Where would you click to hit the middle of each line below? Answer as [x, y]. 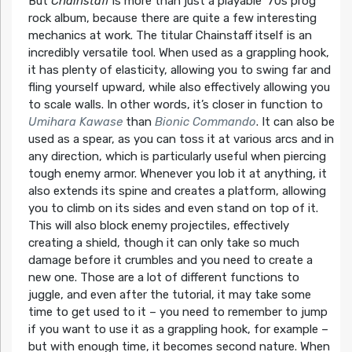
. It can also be [295, 122]
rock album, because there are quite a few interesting [172, 18]
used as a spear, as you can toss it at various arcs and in [181, 139]
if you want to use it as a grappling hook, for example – [178, 330]
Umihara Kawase [75, 122]
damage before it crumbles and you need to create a [170, 260]
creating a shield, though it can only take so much [163, 243]
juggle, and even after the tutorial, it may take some [169, 295]
